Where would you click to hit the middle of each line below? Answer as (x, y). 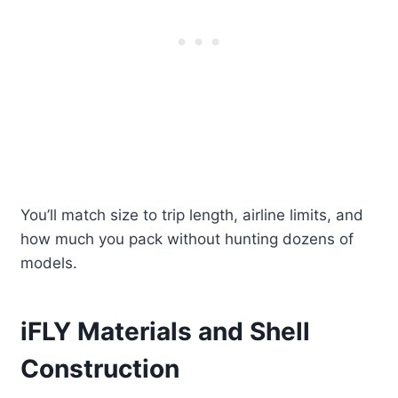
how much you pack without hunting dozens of (187, 239)
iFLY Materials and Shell (166, 332)
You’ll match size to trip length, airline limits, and (192, 215)
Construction (100, 369)
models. (49, 263)
